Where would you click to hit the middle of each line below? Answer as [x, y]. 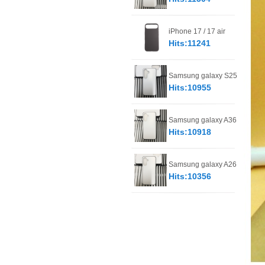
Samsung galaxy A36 [203, 120]
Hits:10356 [190, 176]
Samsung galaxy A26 [203, 164]
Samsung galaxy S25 [203, 76]
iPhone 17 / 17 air [197, 31]
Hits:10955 [190, 88]
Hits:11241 [190, 43]
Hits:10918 [190, 132]
